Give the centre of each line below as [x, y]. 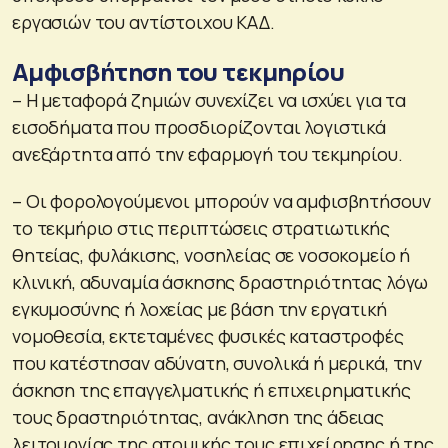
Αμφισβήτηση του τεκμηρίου [178, 71]
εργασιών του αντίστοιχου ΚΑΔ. [143, 21]
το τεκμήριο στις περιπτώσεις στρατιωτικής [201, 227]
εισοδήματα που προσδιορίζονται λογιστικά [199, 126]
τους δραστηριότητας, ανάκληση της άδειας [198, 416]
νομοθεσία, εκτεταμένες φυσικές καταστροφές [208, 335]
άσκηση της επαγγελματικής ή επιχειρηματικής [211, 389]
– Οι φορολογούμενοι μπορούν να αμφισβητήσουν [221, 200]
